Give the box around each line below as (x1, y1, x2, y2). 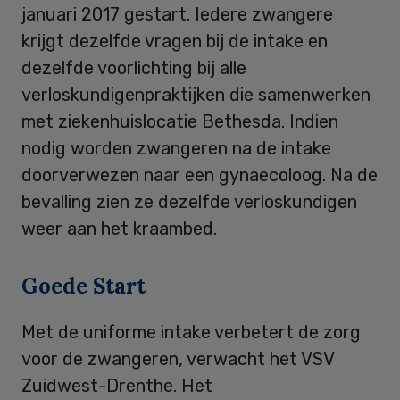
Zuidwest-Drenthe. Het (21, 374, 212, 396)
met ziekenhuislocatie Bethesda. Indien (21, 110, 338, 132)
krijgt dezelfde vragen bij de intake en (21, 29, 328, 52)
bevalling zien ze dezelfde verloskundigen (21, 190, 357, 212)
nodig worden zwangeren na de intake (21, 137, 331, 159)
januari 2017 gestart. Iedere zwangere (21, 3, 333, 25)
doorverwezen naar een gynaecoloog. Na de (21, 163, 378, 186)
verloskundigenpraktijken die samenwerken (21, 83, 371, 105)
